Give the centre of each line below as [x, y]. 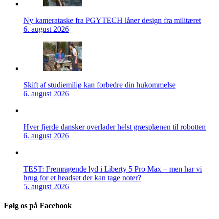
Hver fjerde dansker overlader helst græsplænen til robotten [115, 127]
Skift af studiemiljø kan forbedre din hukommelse [99, 85]
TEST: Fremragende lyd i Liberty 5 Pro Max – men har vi [113, 169]
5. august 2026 [46, 186]
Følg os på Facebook [38, 206]
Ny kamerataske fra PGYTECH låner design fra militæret [112, 20]
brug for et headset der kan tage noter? [82, 177]
